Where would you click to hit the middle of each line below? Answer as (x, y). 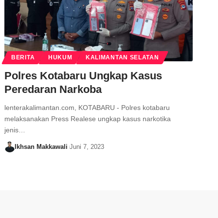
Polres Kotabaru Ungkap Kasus (83, 76)
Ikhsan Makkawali (41, 147)
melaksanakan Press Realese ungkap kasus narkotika (88, 119)
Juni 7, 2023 (87, 147)
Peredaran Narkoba (53, 90)
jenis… (15, 130)
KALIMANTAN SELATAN (122, 58)
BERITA (23, 58)
